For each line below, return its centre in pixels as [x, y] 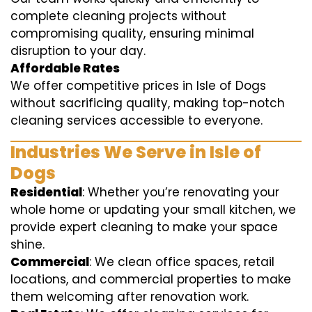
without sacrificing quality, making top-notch [148, 103]
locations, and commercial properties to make [151, 279]
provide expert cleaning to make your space [144, 227]
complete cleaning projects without [118, 16]
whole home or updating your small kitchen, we [153, 210]
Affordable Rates [65, 68]
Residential [46, 192]
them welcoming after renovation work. [130, 297]
